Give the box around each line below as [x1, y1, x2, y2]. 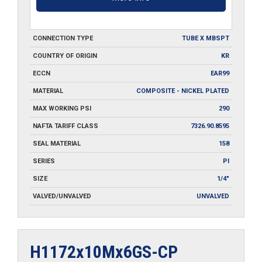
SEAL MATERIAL [33, 139, 81, 147]
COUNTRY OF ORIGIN [33, 51, 97, 60]
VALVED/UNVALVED [33, 192, 91, 200]
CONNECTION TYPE [33, 34, 93, 42]
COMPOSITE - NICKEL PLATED [136, 87, 229, 95]
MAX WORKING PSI [33, 104, 91, 112]
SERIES [33, 157, 55, 165]
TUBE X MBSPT [182, 34, 229, 42]
